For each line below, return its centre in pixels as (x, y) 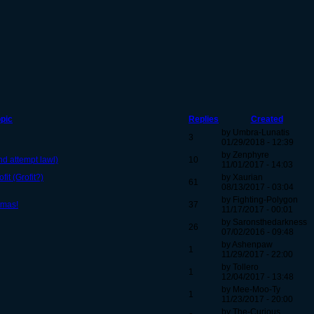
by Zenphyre (245, 155)
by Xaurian (242, 178)
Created (267, 120)
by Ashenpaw (247, 245)
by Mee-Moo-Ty (251, 290)
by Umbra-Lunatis (255, 133)
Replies (204, 120)
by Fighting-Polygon (260, 200)
